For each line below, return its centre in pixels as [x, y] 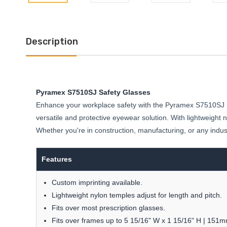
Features [56, 159]
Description [52, 41]
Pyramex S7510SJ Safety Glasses [93, 92]
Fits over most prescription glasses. [108, 207]
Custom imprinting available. [97, 182]
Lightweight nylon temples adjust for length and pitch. [137, 195]
